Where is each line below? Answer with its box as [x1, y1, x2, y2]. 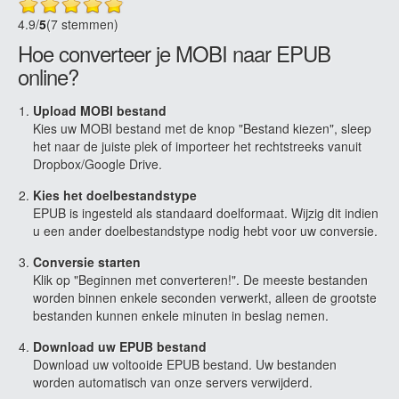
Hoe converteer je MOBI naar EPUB [18, 37, 330, 69]
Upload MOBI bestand [33, 102, 167, 119]
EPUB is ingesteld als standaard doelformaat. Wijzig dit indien [33, 204, 379, 222]
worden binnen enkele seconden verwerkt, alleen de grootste [33, 289, 377, 306]
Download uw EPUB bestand [33, 338, 207, 355]
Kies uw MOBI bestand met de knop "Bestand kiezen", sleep [33, 119, 371, 137]
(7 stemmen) [46, 15, 118, 33]
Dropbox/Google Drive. [33, 155, 162, 173]
